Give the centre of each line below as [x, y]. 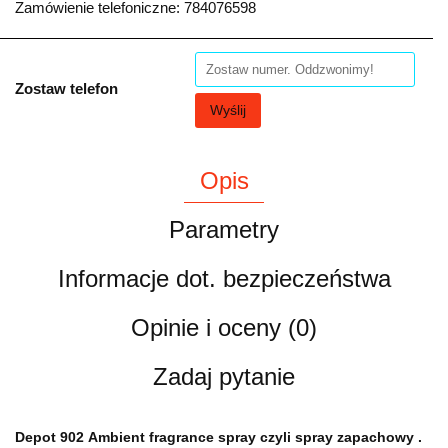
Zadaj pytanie [224, 376]
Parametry [224, 229]
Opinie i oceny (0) [224, 327]
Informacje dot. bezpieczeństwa [224, 278]
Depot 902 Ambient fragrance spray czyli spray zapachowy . [218, 436]
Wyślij [228, 109]
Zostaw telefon [66, 88]
